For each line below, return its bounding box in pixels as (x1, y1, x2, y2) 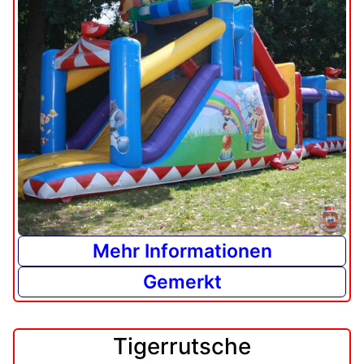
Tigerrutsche (113, 332, 251, 361)
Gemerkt (142, 271, 222, 294)
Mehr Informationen (92, 240, 272, 263)
